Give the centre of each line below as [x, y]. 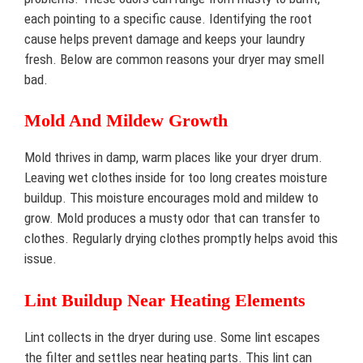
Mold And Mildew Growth [126, 120]
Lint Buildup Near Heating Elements [165, 300]
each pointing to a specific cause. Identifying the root [168, 18]
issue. [41, 258]
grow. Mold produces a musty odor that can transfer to [172, 218]
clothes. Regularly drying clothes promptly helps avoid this [181, 238]
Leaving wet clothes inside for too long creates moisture [176, 177]
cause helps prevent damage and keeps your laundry [164, 38]
